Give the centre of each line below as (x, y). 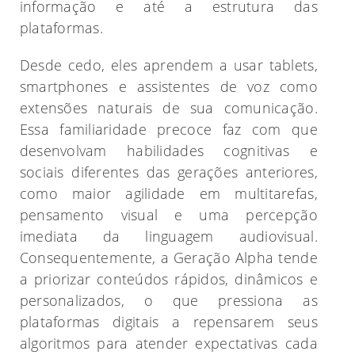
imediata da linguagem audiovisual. (168, 237)
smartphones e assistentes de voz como (168, 87)
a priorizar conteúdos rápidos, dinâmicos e (168, 279)
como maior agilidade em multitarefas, (168, 194)
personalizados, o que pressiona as (168, 301)
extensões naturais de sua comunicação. (168, 108)
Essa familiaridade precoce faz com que (168, 130)
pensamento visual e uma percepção (168, 215)
